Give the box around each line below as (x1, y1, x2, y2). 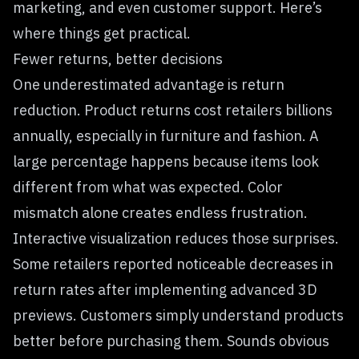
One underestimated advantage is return (13, 75, 284, 94)
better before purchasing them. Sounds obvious (13, 331, 329, 350)
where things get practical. (13, 23, 191, 42)
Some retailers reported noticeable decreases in (13, 254, 333, 273)
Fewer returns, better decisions (13, 49, 223, 68)
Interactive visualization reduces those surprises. (13, 228, 339, 248)
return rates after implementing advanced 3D (13, 280, 317, 299)
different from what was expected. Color (13, 177, 283, 196)
